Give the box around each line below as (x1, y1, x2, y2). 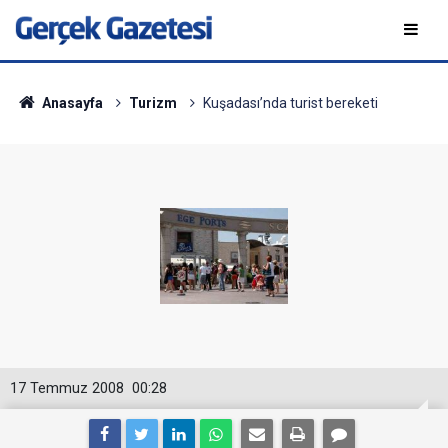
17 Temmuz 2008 (10, 380, 124, 397)
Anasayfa (38, 95, 103, 111)
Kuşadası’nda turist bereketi (202, 95, 378, 111)
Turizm (128, 95, 177, 111)
